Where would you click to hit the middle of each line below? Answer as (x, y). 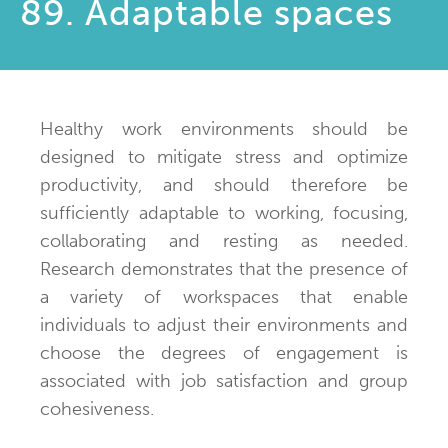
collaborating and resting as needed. (224, 240)
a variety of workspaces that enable (224, 296)
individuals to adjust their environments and (224, 324)
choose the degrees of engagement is (224, 352)
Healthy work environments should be (224, 128)
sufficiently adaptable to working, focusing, (224, 212)
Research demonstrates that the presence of (224, 268)
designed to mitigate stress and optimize (224, 156)
